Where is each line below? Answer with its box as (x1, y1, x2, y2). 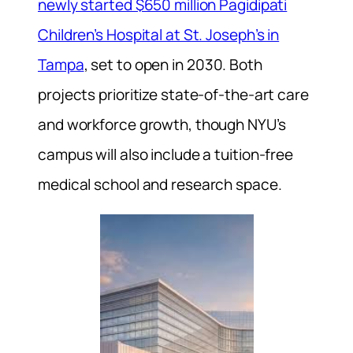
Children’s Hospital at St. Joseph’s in (38, 24, 280, 45)
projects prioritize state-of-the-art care (38, 84, 309, 105)
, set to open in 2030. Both (84, 54, 262, 75)
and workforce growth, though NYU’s (38, 113, 286, 135)
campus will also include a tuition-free (38, 143, 294, 165)
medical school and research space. (38, 173, 282, 195)
